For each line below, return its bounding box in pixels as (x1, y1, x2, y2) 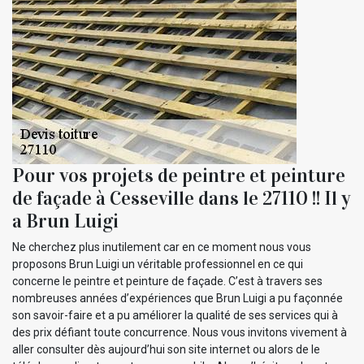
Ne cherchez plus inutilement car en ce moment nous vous (12, 240, 311, 253)
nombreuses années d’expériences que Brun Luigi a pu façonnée (12, 291, 343, 305)
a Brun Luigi (12, 208, 119, 233)
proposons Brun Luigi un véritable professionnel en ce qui (12, 257, 303, 271)
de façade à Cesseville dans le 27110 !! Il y (12, 185, 351, 210)
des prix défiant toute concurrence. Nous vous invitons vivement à (12, 325, 347, 339)
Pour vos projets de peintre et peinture (12, 162, 345, 188)
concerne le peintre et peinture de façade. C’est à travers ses (12, 274, 323, 288)
